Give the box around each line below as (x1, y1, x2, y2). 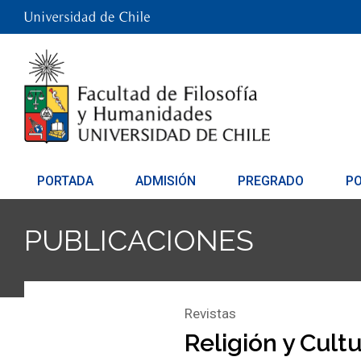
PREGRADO (238, 173, 305, 189)
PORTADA (37, 173, 93, 189)
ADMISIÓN (135, 173, 197, 189)
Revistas (185, 305, 237, 322)
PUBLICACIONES (24, 223, 254, 257)
